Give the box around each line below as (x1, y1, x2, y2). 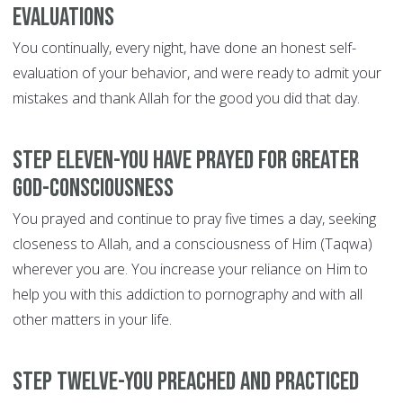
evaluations (13, 2, 114, 34)
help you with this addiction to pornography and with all (13, 284, 363, 305)
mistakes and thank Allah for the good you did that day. (13, 88, 360, 109)
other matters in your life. (13, 309, 172, 330)
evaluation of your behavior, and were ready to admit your (13, 63, 381, 84)
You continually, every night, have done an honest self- (13, 38, 356, 58)
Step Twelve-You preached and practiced (13, 366, 359, 399)
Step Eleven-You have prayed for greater (13, 145, 359, 177)
